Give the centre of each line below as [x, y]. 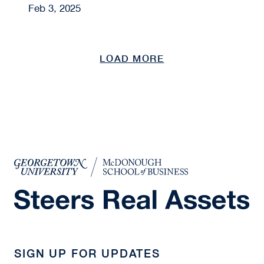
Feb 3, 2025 [54, 9]
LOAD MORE [132, 59]
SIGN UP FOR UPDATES [87, 253]
